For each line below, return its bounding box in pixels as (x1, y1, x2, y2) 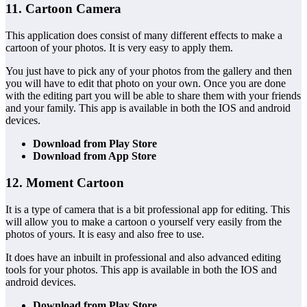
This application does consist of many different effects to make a (5, 29, 282, 42)
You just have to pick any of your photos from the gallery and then (5, 65, 292, 77)
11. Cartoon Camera (5, 1, 121, 16)
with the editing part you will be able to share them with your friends (5, 90, 301, 102)
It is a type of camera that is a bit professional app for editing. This (5, 203, 290, 215)
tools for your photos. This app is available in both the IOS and (5, 263, 277, 275)
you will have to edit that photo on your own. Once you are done (5, 77, 286, 90)
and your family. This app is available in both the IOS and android (5, 102, 291, 114)
